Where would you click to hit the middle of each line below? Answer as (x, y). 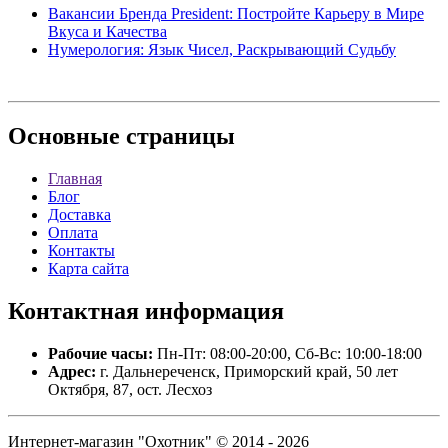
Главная (75, 179)
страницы (177, 136)
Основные (64, 136)
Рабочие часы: (100, 354)
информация (211, 311)
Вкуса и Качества (107, 32)
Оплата (73, 233)
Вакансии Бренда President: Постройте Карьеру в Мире (236, 14)
